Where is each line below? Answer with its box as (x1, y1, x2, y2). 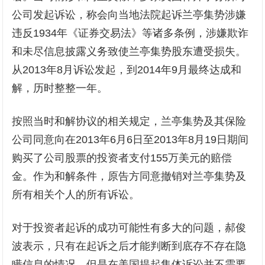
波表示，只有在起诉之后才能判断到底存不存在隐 (12, 240, 247, 253)
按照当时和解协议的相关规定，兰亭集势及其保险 (12, 115, 247, 128)
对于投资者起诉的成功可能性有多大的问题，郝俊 (12, 222, 247, 234)
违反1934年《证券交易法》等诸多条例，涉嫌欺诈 (12, 27, 249, 40)
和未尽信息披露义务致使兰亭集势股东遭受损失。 (12, 46, 247, 58)
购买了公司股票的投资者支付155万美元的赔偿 (12, 152, 232, 164)
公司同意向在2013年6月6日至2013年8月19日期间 (12, 134, 249, 146)
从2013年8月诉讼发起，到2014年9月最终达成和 (12, 64, 242, 76)
